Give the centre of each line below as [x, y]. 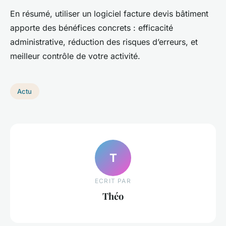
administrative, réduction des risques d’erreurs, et [104, 42]
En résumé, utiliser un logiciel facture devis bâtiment [109, 13]
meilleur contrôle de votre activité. [75, 56]
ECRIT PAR [113, 181]
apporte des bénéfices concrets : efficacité [92, 27]
